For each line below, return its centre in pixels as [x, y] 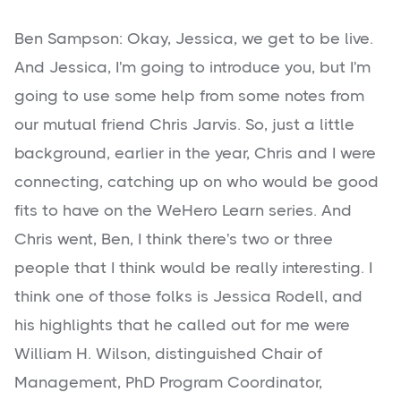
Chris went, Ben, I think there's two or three [174, 239]
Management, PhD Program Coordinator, [168, 383]
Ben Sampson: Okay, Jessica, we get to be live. [194, 39]
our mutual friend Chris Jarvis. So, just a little [184, 125]
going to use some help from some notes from [189, 96]
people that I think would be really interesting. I [193, 268]
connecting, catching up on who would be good [196, 182]
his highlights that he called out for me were [182, 325]
